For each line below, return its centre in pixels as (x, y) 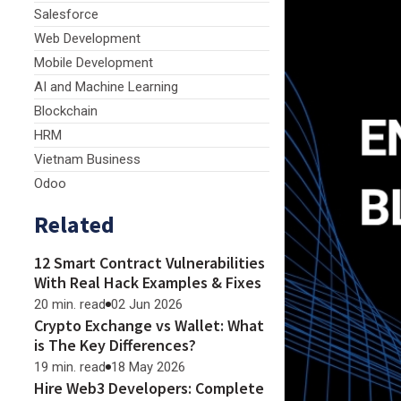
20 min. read (70, 304)
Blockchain (66, 111)
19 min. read (70, 367)
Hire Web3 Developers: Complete (149, 388)
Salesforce (66, 14)
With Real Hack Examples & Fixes (148, 282)
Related (74, 224)
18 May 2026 (148, 367)
